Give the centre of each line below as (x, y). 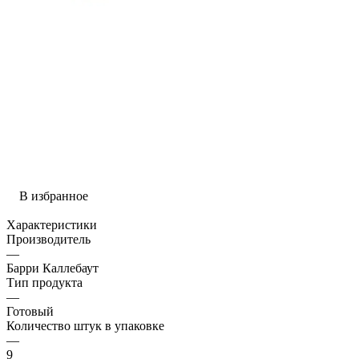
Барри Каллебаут (52, 268)
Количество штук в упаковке (85, 325)
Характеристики (52, 224)
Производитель (48, 239)
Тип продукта (44, 282)
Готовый (30, 311)
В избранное (54, 196)
